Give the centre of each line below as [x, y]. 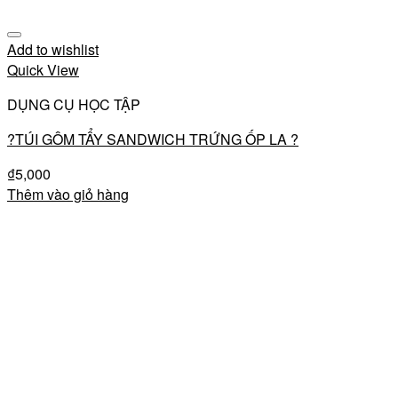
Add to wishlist [53, 49]
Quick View [43, 70]
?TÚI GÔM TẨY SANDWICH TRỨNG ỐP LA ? [153, 139]
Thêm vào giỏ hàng [68, 194]
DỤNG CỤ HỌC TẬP [74, 104]
